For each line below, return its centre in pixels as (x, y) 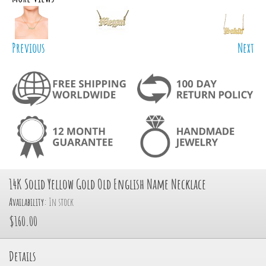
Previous (28, 48)
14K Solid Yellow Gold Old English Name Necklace (107, 184)
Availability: (29, 202)
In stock (61, 202)
